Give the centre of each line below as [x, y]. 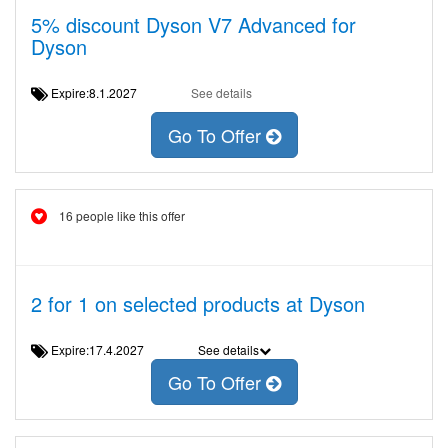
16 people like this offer [122, 215]
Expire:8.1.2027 [100, 92]
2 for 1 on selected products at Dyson [198, 303]
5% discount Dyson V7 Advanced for [193, 24]
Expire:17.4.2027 [103, 349]
